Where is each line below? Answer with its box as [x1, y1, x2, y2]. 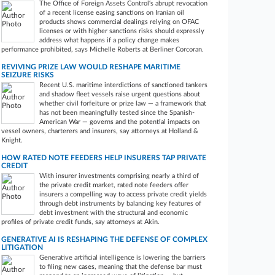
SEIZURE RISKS [1, 71, 55, 79]
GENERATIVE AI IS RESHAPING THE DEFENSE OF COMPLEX [1, 236, 208, 243]
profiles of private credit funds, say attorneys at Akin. [1, 219, 160, 225]
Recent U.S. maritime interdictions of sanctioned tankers [39, 82, 208, 88]
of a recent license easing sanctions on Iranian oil [39, 9, 185, 16]
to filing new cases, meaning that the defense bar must [39, 263, 203, 270]
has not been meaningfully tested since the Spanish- [39, 109, 195, 116]
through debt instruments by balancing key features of [39, 200, 202, 207]
